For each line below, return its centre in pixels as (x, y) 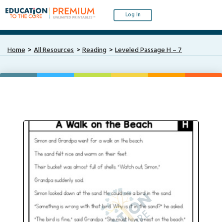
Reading (94, 50)
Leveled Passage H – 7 (148, 50)
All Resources (54, 50)
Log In (133, 15)
